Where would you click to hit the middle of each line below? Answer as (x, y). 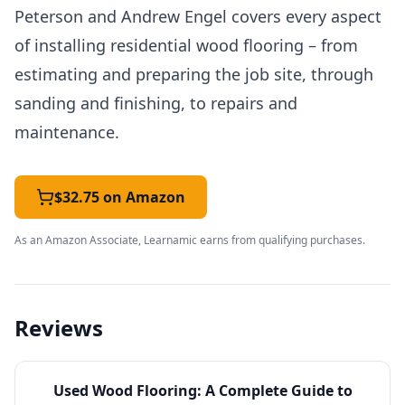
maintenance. (67, 132)
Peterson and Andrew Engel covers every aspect (198, 16)
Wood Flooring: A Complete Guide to (222, 391)
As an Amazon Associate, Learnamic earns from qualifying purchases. (190, 240)
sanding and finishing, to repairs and (156, 103)
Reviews (59, 328)
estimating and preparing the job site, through (194, 74)
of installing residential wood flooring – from (186, 45)
